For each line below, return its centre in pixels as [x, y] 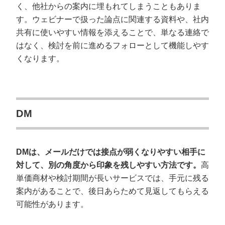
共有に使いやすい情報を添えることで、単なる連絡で [113, 32]
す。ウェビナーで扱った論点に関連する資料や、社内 [113, 19]
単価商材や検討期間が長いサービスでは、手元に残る [113, 178]
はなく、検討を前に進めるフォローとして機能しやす [113, 45]
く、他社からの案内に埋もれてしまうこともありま [108, 6]
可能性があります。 [52, 204]
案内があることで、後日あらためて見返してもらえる [113, 191]
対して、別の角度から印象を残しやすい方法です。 [108, 165]
